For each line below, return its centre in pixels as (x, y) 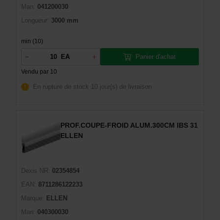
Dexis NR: (36, 171)
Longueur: (35, 20)
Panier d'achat (155, 56)
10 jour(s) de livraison (121, 87)
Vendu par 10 (39, 72)
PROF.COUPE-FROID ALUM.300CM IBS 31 (129, 125)
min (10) (32, 41)
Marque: (33, 198)
